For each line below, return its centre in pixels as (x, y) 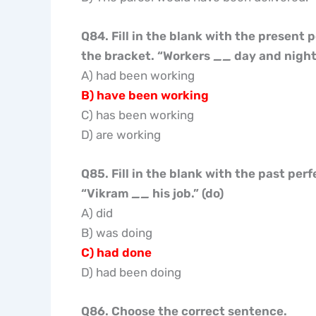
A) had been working (138, 75)
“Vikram (106, 193)
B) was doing (116, 233)
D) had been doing (131, 272)
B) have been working (145, 95)
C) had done (116, 253)
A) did (97, 213)
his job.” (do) (186, 193)
